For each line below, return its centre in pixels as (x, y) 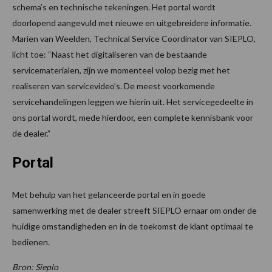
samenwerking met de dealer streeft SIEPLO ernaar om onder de (134, 210)
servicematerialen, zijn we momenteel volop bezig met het (121, 70)
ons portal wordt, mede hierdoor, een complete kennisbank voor (133, 117)
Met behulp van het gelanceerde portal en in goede (109, 194)
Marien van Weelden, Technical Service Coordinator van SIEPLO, (134, 38)
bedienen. (31, 242)
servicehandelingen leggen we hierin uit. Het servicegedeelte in (133, 101)
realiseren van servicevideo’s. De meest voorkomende (114, 86)
